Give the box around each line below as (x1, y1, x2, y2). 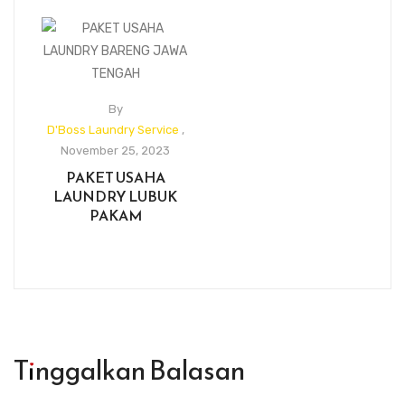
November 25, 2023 (61, 143, 170, 157)
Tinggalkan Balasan (14, 349, 245, 391)
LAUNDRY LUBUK (53, 184, 177, 207)
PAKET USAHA (65, 165, 165, 188)
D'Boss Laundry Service (46, 122, 179, 137)
